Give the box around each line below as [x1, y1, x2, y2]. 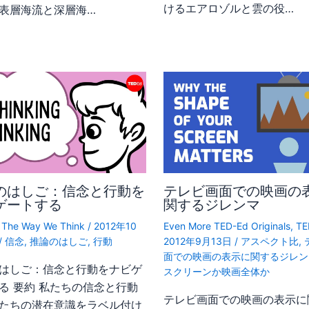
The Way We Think [1, 219, 86, 232]
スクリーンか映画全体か [163, 265, 270, 277]
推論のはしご [30, 235, 88, 247]
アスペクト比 [240, 235, 299, 247]
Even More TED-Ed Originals [163, 219, 290, 232]
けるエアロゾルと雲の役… [163, 1, 294, 16]
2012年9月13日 [163, 235, 235, 247]
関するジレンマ [163, 196, 260, 213]
